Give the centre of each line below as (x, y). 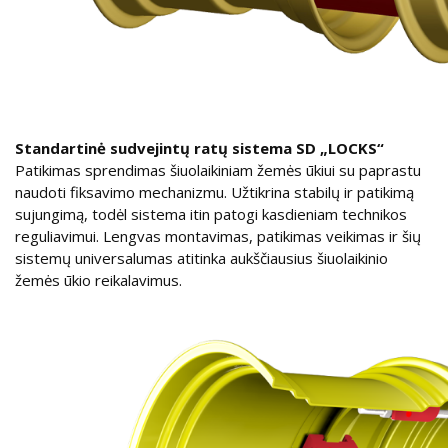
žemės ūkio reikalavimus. (98, 279)
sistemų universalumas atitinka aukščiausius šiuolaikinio (201, 257)
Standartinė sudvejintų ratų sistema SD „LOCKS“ (199, 147)
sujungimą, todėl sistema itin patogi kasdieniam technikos (211, 213)
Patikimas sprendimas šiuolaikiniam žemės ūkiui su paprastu (218, 169)
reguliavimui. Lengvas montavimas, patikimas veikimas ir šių (218, 235)
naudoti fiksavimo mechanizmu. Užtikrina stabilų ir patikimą (214, 191)
